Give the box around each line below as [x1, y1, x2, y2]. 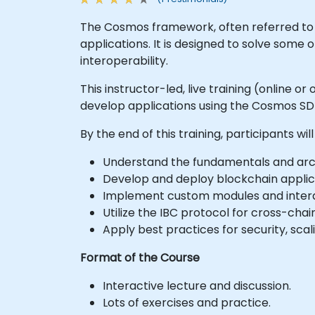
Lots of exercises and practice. [103, 294, 271, 311]
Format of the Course [80, 249, 200, 266]
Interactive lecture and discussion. [103, 277, 291, 294]
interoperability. [80, 52, 168, 69]
